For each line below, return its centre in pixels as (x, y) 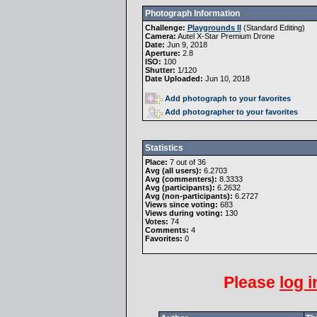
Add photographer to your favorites (231, 111)
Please (252, 282)
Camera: (160, 36)
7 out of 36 (186, 162)
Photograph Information (192, 13)
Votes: (156, 221)
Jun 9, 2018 (186, 45)
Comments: (167, 230)
